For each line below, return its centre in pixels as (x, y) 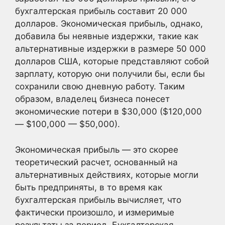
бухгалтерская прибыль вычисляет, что (98, 200)
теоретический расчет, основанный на (96, 162)
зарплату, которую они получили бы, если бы (110, 74)
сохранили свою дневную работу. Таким (100, 86)
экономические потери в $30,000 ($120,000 (108, 111)
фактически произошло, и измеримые (95, 212)
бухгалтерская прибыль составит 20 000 (101, 11)
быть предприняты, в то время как (89, 187)
